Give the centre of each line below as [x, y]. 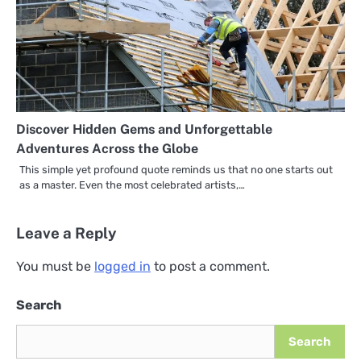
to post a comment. [210, 267]
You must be [55, 267]
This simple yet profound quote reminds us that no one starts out [176, 170]
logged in [122, 267]
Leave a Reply [66, 233]
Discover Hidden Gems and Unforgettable [144, 129]
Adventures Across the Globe [107, 149]
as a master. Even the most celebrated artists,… [132, 185]
